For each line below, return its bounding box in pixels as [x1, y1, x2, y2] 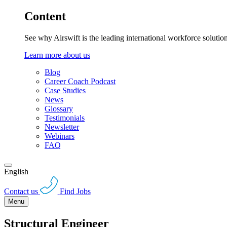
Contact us [4, 186, 38, 196]
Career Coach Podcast [45, 77, 116, 86]
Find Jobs [59, 186, 91, 196]
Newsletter [45, 123, 79, 132]
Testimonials [45, 113, 85, 123]
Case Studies [45, 86, 86, 95]
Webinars [45, 132, 74, 141]
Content [24, 10, 66, 23]
